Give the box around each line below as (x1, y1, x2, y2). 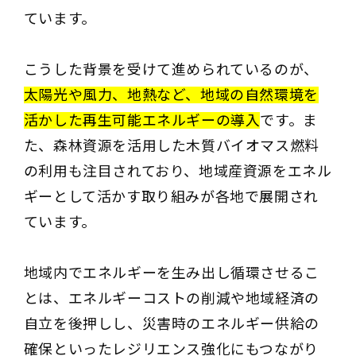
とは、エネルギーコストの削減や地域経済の (23, 289, 319, 307)
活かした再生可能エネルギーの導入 (23, 111, 261, 129)
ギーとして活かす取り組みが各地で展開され (23, 188, 319, 205)
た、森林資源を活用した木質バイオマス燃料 (23, 137, 319, 154)
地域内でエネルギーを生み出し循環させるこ (23, 264, 319, 281)
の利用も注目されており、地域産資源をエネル (23, 162, 332, 180)
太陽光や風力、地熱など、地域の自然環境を (23, 86, 319, 103)
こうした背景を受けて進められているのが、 (23, 60, 319, 78)
